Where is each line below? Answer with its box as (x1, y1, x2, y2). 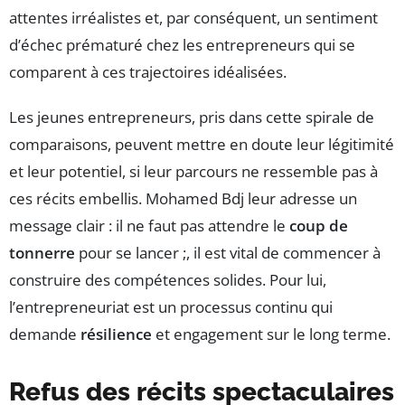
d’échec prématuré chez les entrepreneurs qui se (9, 34, 355, 56)
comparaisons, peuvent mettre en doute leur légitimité (9, 134, 394, 155)
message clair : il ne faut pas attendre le (9, 215, 289, 237)
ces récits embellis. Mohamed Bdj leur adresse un (9, 188, 357, 210)
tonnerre (9, 242, 75, 264)
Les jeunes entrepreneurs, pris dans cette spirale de (9, 107, 374, 128)
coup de (289, 215, 348, 237)
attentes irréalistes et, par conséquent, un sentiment (9, 7, 378, 29)
